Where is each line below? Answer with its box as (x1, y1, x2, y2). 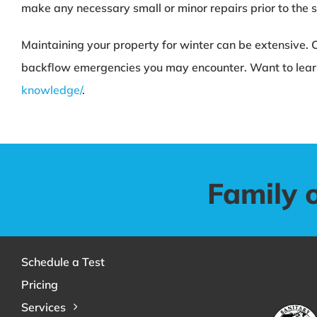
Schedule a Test (21, 254, 105, 269)
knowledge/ (21, 82, 82, 97)
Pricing (21, 277, 58, 292)
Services (21, 299, 66, 314)
